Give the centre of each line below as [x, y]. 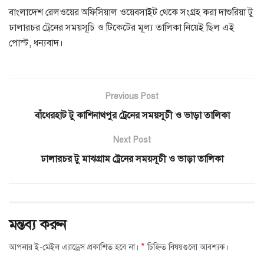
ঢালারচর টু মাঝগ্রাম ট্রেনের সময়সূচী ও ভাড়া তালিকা [132, 159]
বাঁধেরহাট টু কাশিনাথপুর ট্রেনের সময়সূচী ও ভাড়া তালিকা [132, 116]
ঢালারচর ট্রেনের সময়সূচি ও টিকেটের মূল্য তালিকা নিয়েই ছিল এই [122, 28]
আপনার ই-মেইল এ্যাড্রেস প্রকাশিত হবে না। [74, 247]
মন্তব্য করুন [38, 225]
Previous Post [132, 97]
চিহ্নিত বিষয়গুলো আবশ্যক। [187, 247]
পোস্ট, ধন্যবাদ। [36, 43]
